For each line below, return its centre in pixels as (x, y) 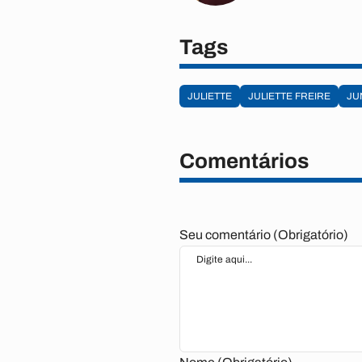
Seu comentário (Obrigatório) (264, 235)
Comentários (244, 161)
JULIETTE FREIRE (289, 96)
